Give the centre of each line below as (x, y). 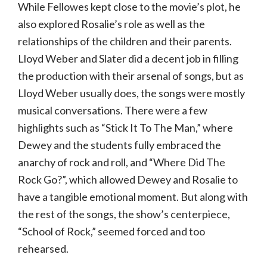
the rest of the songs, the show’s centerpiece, (124, 214)
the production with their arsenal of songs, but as (131, 76)
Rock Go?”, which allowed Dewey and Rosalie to (128, 180)
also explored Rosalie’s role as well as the (111, 24)
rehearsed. (43, 249)
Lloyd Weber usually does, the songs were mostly (131, 93)
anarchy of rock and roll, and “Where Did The (122, 162)
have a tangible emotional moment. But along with (133, 197)
